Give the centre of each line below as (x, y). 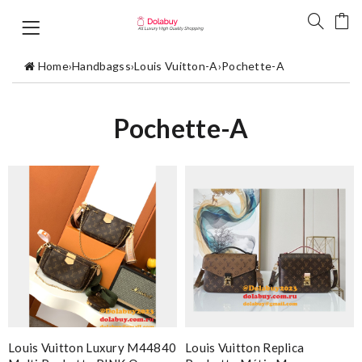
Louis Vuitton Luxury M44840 (93, 347)
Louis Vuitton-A (176, 65)
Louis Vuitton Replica (245, 347)
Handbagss (101, 65)
